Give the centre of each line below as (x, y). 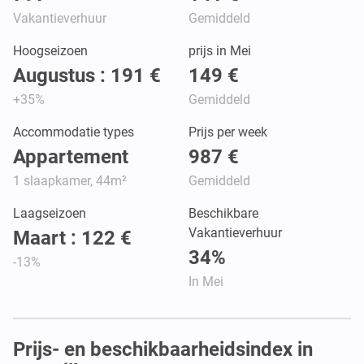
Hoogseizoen (50, 50)
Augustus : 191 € (87, 75)
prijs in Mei (220, 50)
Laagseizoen (50, 213)
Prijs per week (228, 132)
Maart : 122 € (72, 238)
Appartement (71, 156)
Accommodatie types (74, 132)
